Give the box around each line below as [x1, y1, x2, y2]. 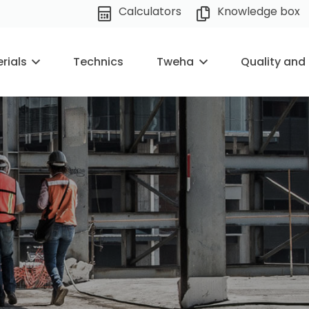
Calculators [118, 3, 181, 19]
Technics [73, 54, 124, 70]
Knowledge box [217, 3, 301, 19]
